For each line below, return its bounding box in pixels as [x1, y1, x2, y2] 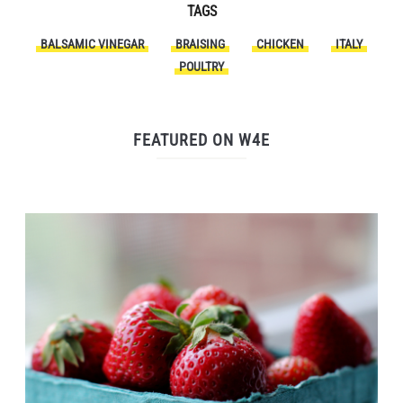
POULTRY [179, 59, 224, 75]
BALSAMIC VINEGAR [40, 37, 144, 52]
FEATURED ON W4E [133, 130, 270, 150]
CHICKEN [256, 37, 304, 52]
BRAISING [175, 37, 225, 52]
